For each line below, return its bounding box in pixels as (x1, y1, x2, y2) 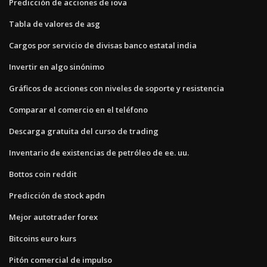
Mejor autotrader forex (9, 211, 98, 222)
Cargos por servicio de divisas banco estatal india (9, 39, 197, 51)
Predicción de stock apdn (9, 190, 105, 201)
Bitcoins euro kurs (9, 232, 76, 244)
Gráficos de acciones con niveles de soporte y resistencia (9, 82, 224, 94)
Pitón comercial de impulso (9, 254, 112, 265)
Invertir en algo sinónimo (9, 61, 104, 72)
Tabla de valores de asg (9, 18, 100, 29)
